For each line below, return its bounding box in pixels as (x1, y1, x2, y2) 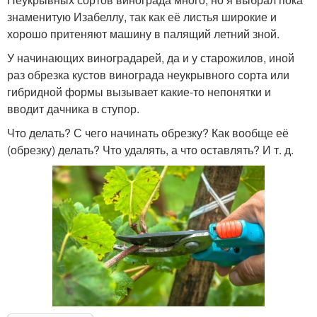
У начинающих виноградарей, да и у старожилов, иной (7, 50, 294, 67)
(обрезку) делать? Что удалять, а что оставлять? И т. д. (7, 142, 294, 158)
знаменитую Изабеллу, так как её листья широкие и (7, 8, 277, 25)
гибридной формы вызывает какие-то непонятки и (7, 83, 271, 100)
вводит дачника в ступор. (7, 100, 139, 117)
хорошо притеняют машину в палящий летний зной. (7, 25, 279, 42)
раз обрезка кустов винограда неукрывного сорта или (7, 67, 289, 83)
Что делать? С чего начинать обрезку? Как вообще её (7, 125, 289, 142)
